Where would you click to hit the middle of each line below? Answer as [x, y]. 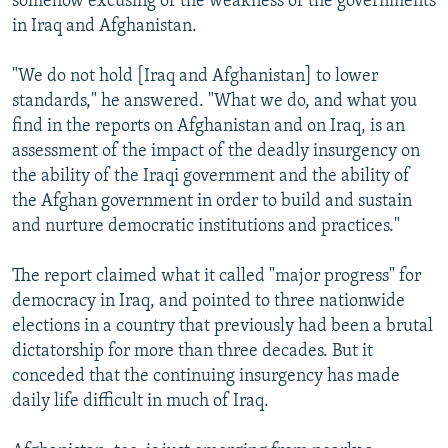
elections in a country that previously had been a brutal [222, 326]
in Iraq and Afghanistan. [104, 26]
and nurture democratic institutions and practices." [206, 226]
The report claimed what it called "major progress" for [216, 276]
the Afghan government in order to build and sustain [212, 201]
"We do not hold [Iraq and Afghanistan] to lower [195, 76]
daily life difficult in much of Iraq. [140, 401]
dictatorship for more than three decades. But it [192, 351]
